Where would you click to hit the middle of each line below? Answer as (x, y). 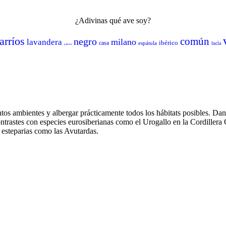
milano (124, 42)
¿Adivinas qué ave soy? (113, 20)
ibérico (168, 43)
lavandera (44, 42)
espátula (148, 43)
